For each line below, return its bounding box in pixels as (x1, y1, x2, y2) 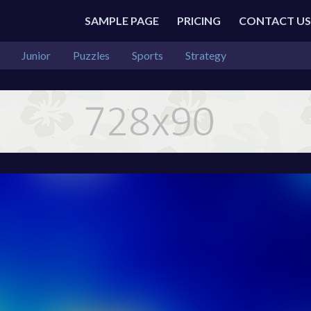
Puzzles (73, 49, 110, 62)
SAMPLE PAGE (85, 14, 159, 27)
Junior (22, 49, 51, 62)
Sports (132, 49, 163, 62)
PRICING (177, 14, 221, 27)
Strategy (185, 49, 226, 62)
